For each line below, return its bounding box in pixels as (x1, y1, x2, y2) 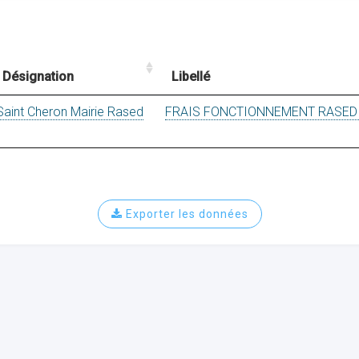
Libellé (171, 69, 210, 84)
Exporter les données (122, 208, 248, 220)
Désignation (2, 69, 74, 84)
